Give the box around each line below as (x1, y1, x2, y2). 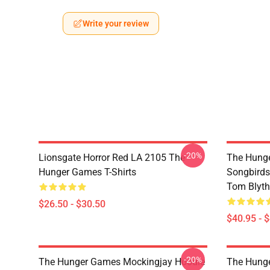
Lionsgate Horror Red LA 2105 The (39, 152, 185, 163)
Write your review (83, 19, 149, 28)
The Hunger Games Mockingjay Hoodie (39, 256, 205, 268)
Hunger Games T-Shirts (39, 166, 136, 178)
